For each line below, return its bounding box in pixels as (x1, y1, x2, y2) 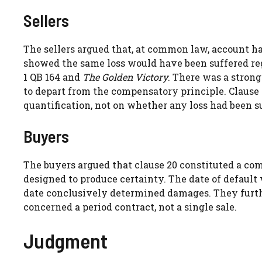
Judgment (23, 227, 108, 253)
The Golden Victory (82, 70, 168, 83)
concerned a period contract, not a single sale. (23, 200, 237, 213)
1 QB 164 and (23, 70, 82, 83)
